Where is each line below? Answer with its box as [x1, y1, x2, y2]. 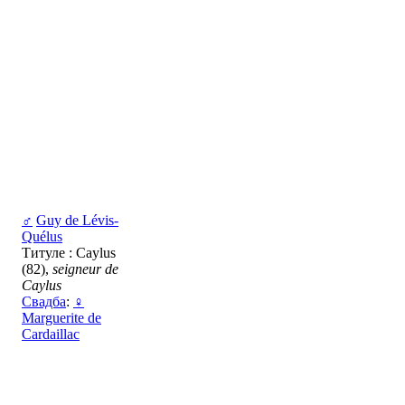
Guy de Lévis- [36, 212, 118, 228]
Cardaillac [22, 326, 80, 342]
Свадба [22, 294, 66, 309]
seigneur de [52, 261, 118, 277]
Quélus [22, 229, 62, 244]
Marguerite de [22, 310, 101, 325]
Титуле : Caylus [22, 245, 116, 260]
